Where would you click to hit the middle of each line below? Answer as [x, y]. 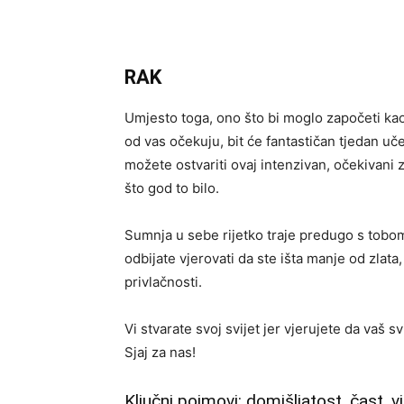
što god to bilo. [172, 188]
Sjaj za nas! [160, 352]
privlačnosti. [163, 282]
